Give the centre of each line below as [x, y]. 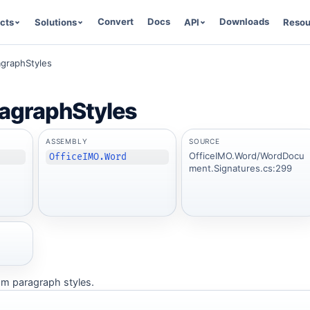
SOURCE [204, 141]
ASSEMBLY [66, 141]
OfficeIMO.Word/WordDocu [247, 155]
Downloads [245, 22]
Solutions [56, 22]
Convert [115, 22]
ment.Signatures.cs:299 [241, 168]
